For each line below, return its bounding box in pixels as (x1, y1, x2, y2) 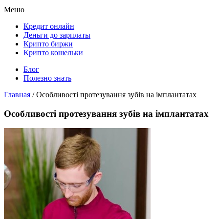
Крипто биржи (23, 39, 73, 48)
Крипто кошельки (23, 48, 83, 57)
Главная (4, 90, 30, 99)
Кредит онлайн (23, 22, 74, 30)
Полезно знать (23, 73, 71, 82)
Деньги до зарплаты (23, 30, 90, 39)
